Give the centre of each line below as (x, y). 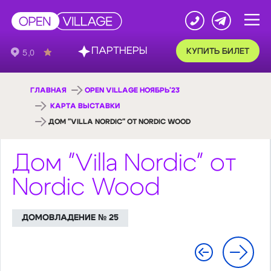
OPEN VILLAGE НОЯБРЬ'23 (132, 90)
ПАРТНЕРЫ (99, 43)
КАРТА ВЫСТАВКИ (85, 106)
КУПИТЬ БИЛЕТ (181, 43)
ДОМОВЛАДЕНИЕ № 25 (70, 218)
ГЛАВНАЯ (48, 90)
